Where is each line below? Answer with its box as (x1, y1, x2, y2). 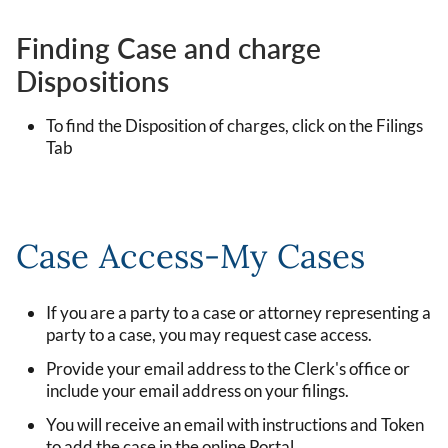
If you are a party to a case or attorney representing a (46, 302, 431, 324)
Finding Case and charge (16, 30, 322, 65)
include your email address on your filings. (46, 380, 349, 402)
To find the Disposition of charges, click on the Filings (46, 115, 423, 137)
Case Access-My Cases (16, 235, 365, 278)
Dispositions (16, 63, 170, 98)
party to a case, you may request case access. (46, 324, 372, 346)
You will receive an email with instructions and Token (46, 414, 424, 436)
